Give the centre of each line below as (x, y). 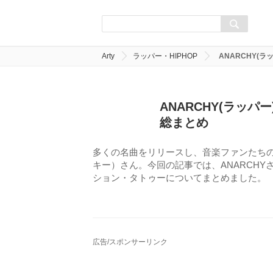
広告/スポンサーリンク (130, 242)
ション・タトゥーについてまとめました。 (179, 178)
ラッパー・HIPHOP (165, 56)
